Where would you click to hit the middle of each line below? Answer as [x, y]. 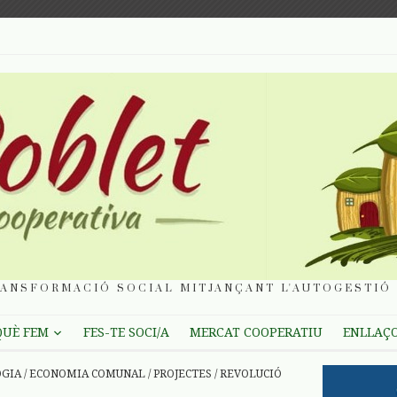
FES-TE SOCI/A [126, 333]
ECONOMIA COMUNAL [87, 374]
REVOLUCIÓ [251, 374]
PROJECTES [183, 374]
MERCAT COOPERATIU [256, 333]
